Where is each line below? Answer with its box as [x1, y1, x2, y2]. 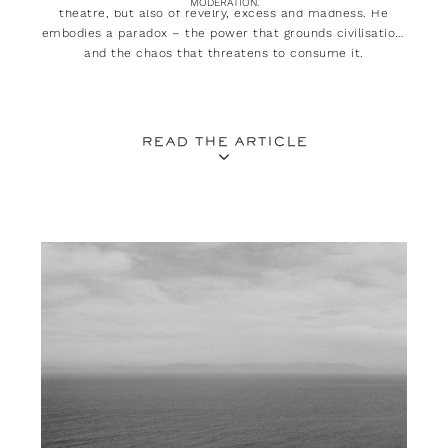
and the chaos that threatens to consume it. [84, 46, 364, 61]
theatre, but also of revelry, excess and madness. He [59, 6, 389, 21]
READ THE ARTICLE [140, 137, 307, 150]
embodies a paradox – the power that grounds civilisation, [41, 26, 407, 41]
